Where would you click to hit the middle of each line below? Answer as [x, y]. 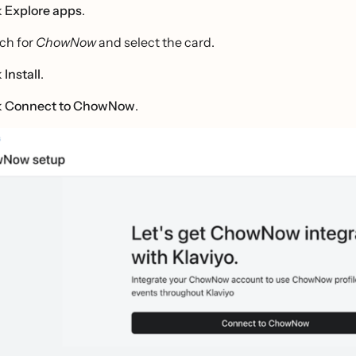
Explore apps [43, 10]
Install [23, 74]
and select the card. [155, 42]
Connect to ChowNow [70, 106]
